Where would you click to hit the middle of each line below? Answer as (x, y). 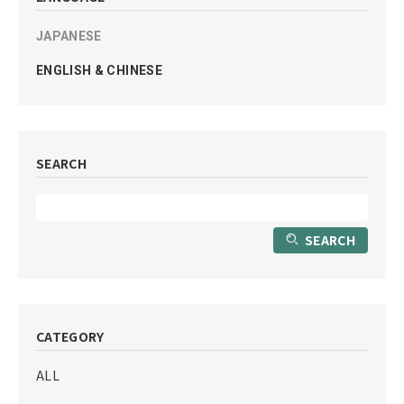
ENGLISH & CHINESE (99, 71)
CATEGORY (70, 336)
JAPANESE (69, 36)
